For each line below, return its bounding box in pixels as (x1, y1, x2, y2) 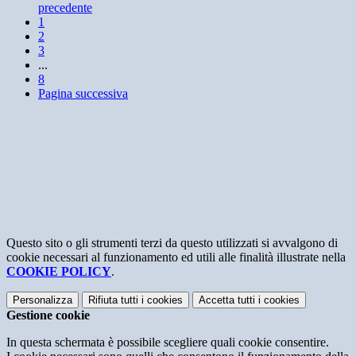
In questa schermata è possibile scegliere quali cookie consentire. (6, 335, 329, 350)
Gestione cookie (6, 308, 90, 323)
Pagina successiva (38, 87, 128, 101)
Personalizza (13, 294, 72, 307)
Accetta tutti (199, 294, 255, 307)
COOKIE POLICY (6, 265, 111, 279)
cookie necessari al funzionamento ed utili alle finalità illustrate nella (6, 250, 346, 265)
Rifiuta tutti (88, 294, 138, 307)
